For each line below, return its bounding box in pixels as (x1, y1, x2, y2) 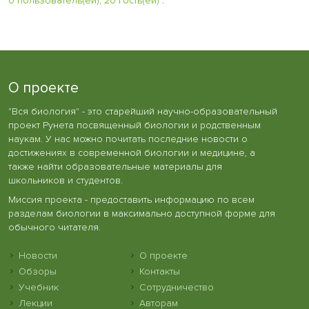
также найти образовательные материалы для (8, 161, 222, 173)
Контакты (139, 265, 180, 277)
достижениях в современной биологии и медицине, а (8, 147, 255, 159)
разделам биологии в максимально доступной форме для (8, 208, 275, 220)
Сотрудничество (139, 281, 214, 293)
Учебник (19, 281, 59, 293)
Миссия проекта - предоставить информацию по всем (8, 194, 255, 206)
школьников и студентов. (8, 175, 123, 187)
